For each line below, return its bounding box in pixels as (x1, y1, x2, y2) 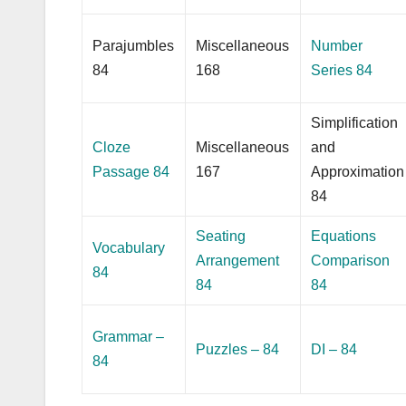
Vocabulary (92, 239, 166, 256)
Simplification (311, 114, 399, 130)
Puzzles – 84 (196, 341, 280, 357)
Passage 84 (92, 163, 170, 179)
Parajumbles (92, 37, 175, 53)
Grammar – (92, 328, 165, 344)
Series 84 (311, 62, 373, 78)
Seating (196, 227, 246, 244)
